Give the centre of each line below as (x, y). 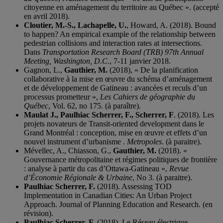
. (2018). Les (194, 115)
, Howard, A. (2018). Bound (171, 25)
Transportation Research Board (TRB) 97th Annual (123, 52)
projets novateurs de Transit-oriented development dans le (114, 124)
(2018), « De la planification (153, 70)
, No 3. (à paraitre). (162, 178)
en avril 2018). (47, 16)
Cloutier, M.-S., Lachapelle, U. (75, 25)
